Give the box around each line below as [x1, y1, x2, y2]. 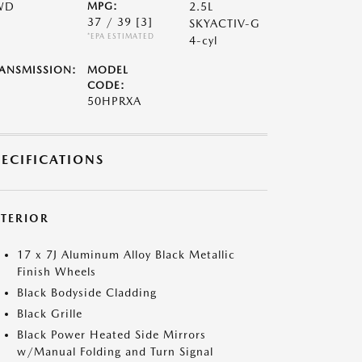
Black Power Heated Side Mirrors [17, 328, 206, 341]
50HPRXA [86, 95, 141, 107]
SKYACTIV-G [189, 17, 261, 30]
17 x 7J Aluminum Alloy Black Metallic [17, 248, 235, 261]
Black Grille [17, 307, 82, 320]
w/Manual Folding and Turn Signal [17, 345, 213, 358]
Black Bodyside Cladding [17, 286, 157, 299]
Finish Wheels [17, 265, 96, 278]
